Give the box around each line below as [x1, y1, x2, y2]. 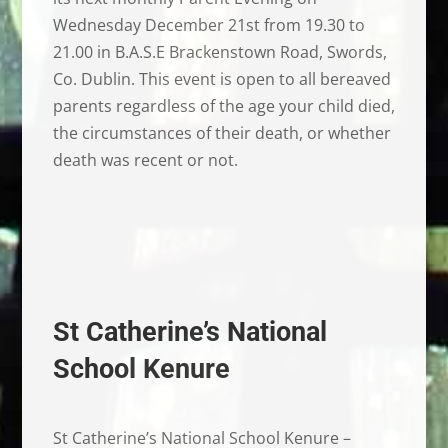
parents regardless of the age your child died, [52, 94, 395, 117]
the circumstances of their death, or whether [52, 121, 391, 144]
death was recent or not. [52, 148, 238, 171]
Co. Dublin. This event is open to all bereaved [52, 67, 391, 90]
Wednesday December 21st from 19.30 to [52, 13, 365, 36]
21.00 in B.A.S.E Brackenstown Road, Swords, [52, 40, 387, 63]
